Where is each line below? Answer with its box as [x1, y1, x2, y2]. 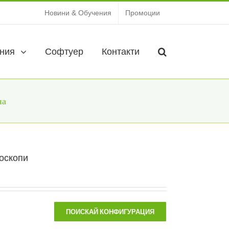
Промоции [125, 8, 160, 17]
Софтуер [45, 47, 83, 57]
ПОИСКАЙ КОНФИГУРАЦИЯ [66, 207, 154, 216]
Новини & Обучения [44, 8, 111, 17]
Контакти [102, 47, 140, 57]
